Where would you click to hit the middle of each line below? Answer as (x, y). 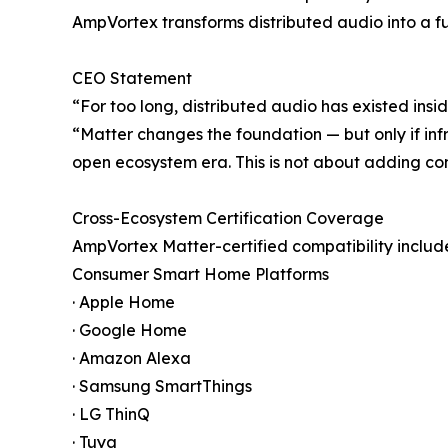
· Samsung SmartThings (162, 385)
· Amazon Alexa (131, 357)
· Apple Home (123, 301)
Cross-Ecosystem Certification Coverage (228, 217)
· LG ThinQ (111, 413)
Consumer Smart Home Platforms (200, 273)
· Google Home (129, 329)
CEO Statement (132, 77)
